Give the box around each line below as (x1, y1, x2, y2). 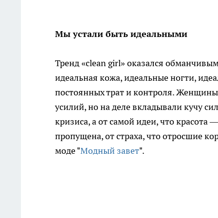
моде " (55, 145, 80, 157)
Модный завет (80, 145, 139, 157)
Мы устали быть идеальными (55, 28, 187, 40)
